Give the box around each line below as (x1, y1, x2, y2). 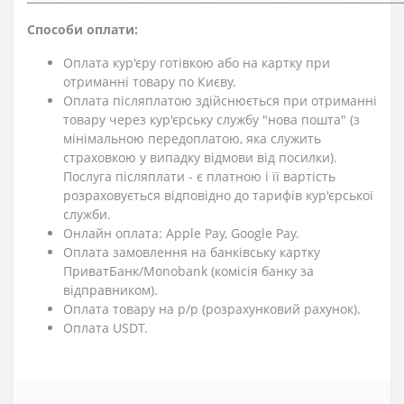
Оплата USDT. (63, 319, 148, 337)
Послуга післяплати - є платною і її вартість (63, 168, 335, 186)
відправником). (63, 281, 158, 299)
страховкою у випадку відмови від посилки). (63, 149, 337, 167)
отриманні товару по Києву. (63, 73, 236, 91)
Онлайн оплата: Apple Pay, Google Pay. (63, 225, 299, 243)
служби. (63, 206, 111, 224)
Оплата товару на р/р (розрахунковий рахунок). (63, 300, 361, 318)
